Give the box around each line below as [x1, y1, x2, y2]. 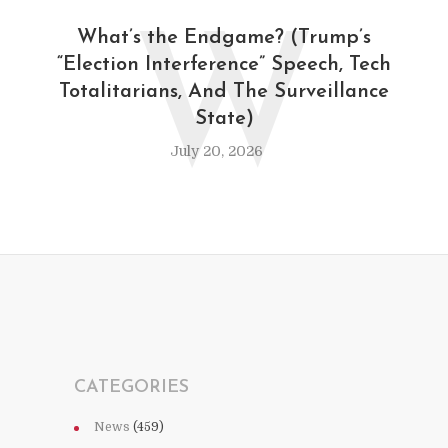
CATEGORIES [74, 377, 189, 397]
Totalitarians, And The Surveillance [59, 81, 389, 102]
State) [194, 108, 254, 129]
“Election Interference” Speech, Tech [57, 54, 391, 75]
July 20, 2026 [170, 142, 263, 159]
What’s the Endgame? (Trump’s [77, 27, 371, 48]
